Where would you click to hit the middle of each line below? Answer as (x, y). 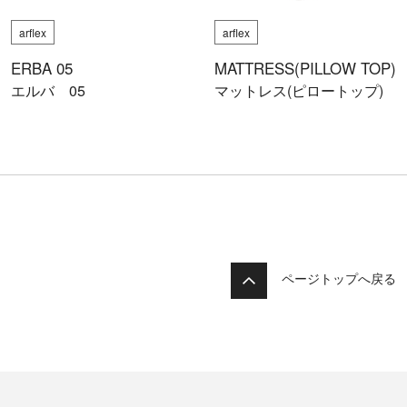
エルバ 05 (48, 90)
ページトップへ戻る (339, 278)
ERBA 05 (42, 68)
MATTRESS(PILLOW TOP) (305, 68)
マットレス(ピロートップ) (299, 90)
